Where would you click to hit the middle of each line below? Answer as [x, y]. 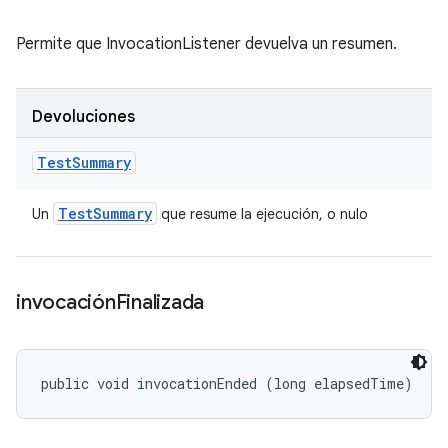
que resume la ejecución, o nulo [262, 214]
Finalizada [159, 302]
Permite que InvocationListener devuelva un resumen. [206, 44]
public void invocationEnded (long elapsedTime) [227, 383]
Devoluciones [83, 117]
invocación [66, 302]
